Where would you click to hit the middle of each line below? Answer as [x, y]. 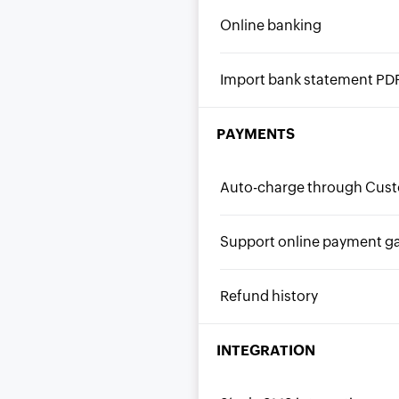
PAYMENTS [256, 134]
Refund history [269, 296]
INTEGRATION [266, 350]
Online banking [271, 25]
